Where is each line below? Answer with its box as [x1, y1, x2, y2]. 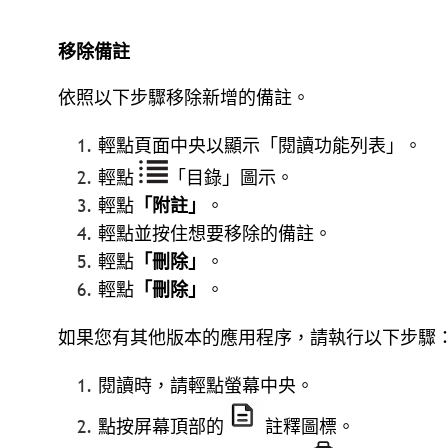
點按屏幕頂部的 [98, 415, 224, 439]
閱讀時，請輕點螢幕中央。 [98, 373, 314, 397]
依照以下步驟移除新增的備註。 [58, 86, 310, 110]
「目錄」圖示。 [168, 165, 294, 189]
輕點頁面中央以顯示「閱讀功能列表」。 [98, 134, 422, 158]
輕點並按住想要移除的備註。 [98, 221, 332, 245]
